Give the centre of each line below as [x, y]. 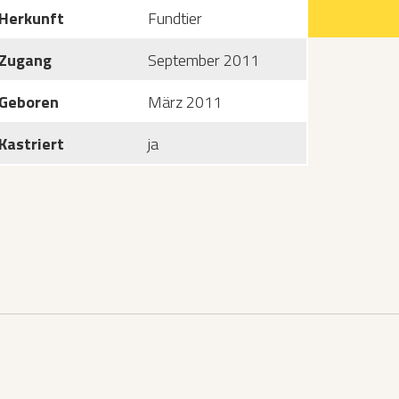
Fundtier [175, 18]
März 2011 [185, 102]
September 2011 [204, 60]
